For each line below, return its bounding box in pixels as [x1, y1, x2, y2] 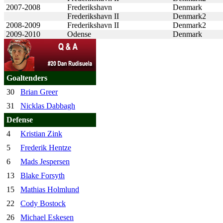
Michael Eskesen [20, 213, 74, 222]
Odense [67, 29, 91, 38]
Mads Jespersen [20, 157, 70, 166]
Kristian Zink [20, 129, 62, 138]
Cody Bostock [20, 199, 66, 208]
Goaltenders [6, 73, 47, 82]
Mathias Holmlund [20, 185, 79, 194]
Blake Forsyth [20, 171, 65, 180]
